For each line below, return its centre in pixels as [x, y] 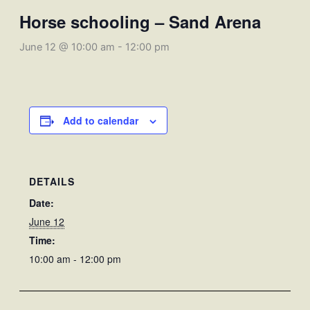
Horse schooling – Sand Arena [140, 21]
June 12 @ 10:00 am [67, 47]
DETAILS [52, 181]
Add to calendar [101, 120]
